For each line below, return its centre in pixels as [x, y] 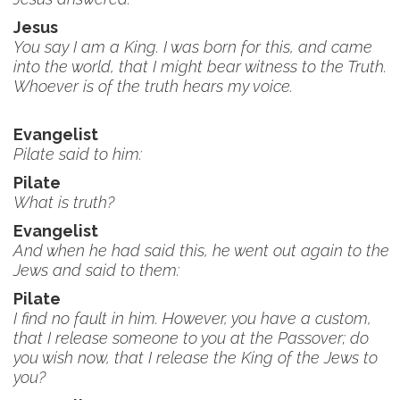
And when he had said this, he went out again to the [201, 250]
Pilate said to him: [78, 154]
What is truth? [64, 202]
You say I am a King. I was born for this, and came [193, 47]
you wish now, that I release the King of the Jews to [196, 358]
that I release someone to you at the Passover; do [191, 338]
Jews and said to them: [96, 270]
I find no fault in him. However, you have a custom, [192, 318]
